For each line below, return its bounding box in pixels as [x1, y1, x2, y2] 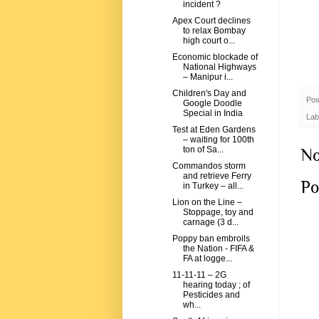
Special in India [182, 108, 243, 119]
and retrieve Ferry [182, 171, 251, 182]
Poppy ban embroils [172, 234, 250, 244]
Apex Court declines [172, 16, 251, 26]
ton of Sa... [182, 145, 224, 155]
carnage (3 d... [182, 217, 239, 228]
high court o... [182, 36, 235, 46]
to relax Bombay [182, 26, 246, 36]
